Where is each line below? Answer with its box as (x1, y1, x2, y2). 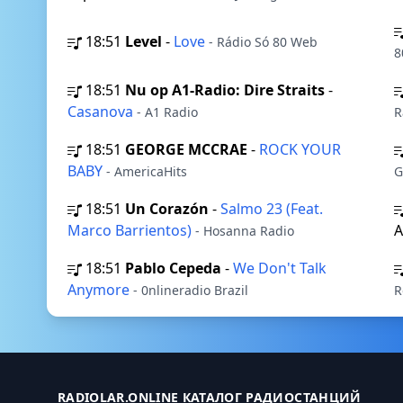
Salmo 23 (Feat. (220, 199, 323, 219)
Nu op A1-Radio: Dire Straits (125, 80, 325, 100)
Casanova (67, 102, 137, 121)
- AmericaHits (106, 163, 187, 180)
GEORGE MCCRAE (125, 139, 247, 159)
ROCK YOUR (259, 139, 341, 159)
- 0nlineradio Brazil (133, 282, 248, 299)
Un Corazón (125, 199, 209, 219)
